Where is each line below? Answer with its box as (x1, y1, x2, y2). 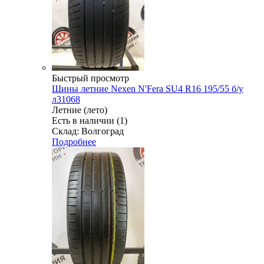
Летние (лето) (52, 104, 107, 115)
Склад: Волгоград (52, 126, 124, 136)
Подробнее (52, 136, 96, 147)
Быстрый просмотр (52, 72, 129, 83)
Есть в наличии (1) (52, 115, 127, 126)
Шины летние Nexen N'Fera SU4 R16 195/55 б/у (52, 83, 243, 94)
